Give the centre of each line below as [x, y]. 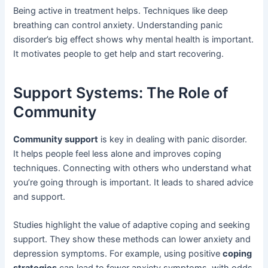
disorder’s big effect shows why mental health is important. [134, 39]
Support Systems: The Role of [121, 93]
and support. [39, 197]
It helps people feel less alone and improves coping [118, 153]
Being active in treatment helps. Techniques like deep [121, 10]
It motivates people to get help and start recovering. [119, 54]
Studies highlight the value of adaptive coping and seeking [132, 225]
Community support [56, 139]
